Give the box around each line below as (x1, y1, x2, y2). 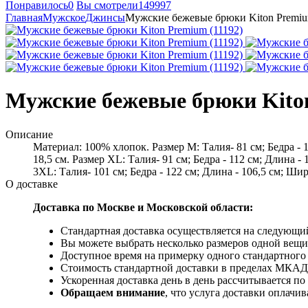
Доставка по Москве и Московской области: (33, 201, 253, 213)
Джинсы (85, 12, 125, 23)
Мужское (43, 12, 85, 23)
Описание (5, 128, 53, 140)
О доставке (5, 177, 58, 190)
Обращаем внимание (60, 286, 165, 298)
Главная (5, 12, 43, 23)
